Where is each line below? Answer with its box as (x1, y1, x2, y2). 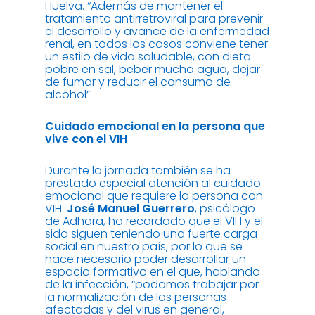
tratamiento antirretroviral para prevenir (45, 11, 263, 27)
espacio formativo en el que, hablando (45, 264, 260, 281)
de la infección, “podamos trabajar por (45, 276, 259, 293)
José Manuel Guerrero (67, 200, 195, 217)
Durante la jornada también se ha (45, 162, 231, 179)
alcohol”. (45, 86, 92, 103)
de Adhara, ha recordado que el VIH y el (45, 213, 263, 230)
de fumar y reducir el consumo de (45, 74, 231, 91)
